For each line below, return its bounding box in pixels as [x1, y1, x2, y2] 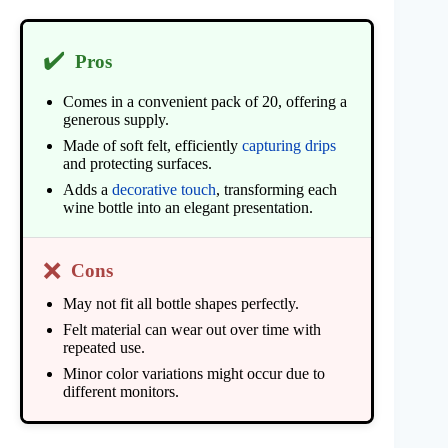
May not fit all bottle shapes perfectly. [63, 294, 299, 312]
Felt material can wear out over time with [63, 320, 321, 338]
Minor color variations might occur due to [63, 364, 325, 382]
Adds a [63, 180, 112, 198]
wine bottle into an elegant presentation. [63, 198, 313, 216]
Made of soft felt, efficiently [63, 136, 242, 154]
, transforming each [216, 180, 337, 198]
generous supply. [63, 110, 169, 128]
